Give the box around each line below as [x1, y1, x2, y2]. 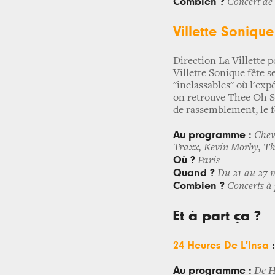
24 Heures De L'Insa [173, 240, 269, 251]
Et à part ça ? [173, 209, 261, 223]
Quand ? [173, 168, 215, 179]
